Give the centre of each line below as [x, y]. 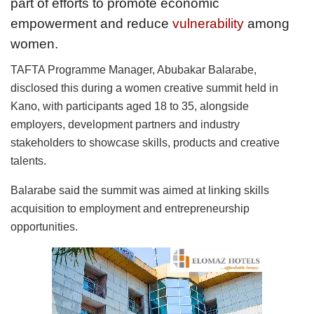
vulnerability [208, 24]
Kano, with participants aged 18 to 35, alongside [130, 106]
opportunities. [44, 226]
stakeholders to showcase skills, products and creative [145, 142]
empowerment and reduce [91, 24]
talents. [28, 161]
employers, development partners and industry [125, 124]
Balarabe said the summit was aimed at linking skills [140, 190]
